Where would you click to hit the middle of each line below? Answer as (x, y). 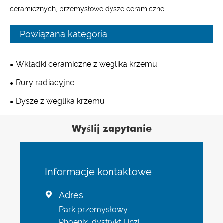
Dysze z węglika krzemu (60, 101)
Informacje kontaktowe (98, 171)
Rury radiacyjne (45, 83)
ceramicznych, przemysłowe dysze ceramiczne (87, 9)
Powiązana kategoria (63, 34)
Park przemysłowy (93, 209)
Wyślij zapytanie (111, 129)
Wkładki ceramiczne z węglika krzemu (87, 64)
